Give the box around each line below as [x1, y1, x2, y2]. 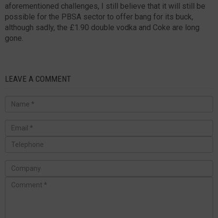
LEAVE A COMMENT [5, 73, 71, 84]
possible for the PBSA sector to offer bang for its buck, [5, 12, 193, 21]
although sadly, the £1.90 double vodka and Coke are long [5, 22, 200, 32]
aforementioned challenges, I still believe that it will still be [5, 1, 205, 11]
